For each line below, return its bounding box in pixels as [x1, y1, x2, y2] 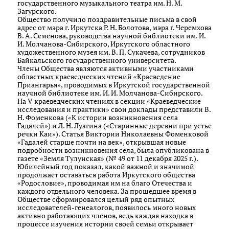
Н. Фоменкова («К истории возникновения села [17, 112, 178, 122]
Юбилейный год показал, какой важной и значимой [17, 162, 194, 171]
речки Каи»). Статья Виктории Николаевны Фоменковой [17, 129, 209, 139]
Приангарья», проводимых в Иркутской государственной [17, 80, 210, 89]
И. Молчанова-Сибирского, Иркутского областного [17, 39, 190, 49]
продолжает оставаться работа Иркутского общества [17, 170, 195, 179]
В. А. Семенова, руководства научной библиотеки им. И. [17, 31, 205, 40]
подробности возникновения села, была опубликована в [17, 145, 209, 155]
